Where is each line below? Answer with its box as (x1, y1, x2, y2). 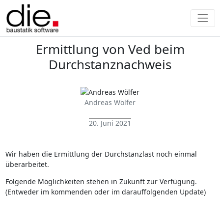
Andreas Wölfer (84, 97, 136, 107)
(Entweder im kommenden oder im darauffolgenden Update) (5, 187, 206, 196)
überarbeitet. (5, 159, 49, 169)
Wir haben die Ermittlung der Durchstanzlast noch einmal (5, 149, 197, 159)
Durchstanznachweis (49, 55, 171, 73)
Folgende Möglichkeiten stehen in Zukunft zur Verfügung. (5, 176, 199, 186)
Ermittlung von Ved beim (35, 40, 185, 58)
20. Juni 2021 (89, 118, 131, 128)
